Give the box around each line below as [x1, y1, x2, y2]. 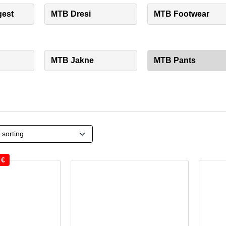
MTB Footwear [154, 10, 209, 19]
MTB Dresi [51, 10, 91, 19]
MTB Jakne [51, 56, 94, 65]
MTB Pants [154, 56, 196, 65]
